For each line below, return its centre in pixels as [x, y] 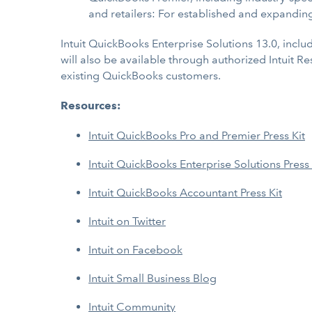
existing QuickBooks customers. [141, 76]
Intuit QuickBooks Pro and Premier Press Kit [197, 135]
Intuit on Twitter [127, 221]
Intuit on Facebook [135, 250]
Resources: [91, 106]
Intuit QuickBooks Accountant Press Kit [185, 193]
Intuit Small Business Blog [153, 278]
